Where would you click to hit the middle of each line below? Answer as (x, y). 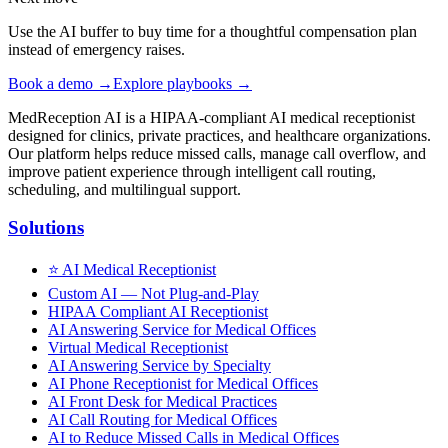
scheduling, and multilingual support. (124, 189)
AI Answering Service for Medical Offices (182, 330)
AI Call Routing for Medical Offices (162, 420)
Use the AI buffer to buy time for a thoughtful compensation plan (212, 31)
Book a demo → (60, 83)
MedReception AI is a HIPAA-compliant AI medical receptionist (211, 117)
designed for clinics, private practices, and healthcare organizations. (219, 135)
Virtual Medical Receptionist (138, 348)
